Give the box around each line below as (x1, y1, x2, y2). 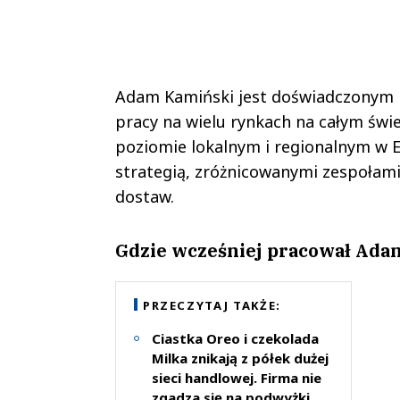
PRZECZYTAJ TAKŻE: (142, 296, 281, 313)
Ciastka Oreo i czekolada (151, 329, 319, 347)
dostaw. (114, 185, 174, 207)
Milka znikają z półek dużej (151, 348, 329, 367)
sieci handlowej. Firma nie (151, 368, 321, 387)
